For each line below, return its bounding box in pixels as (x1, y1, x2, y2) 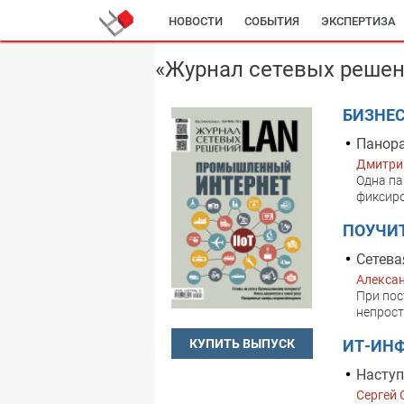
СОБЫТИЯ (244, 14, 299, 28)
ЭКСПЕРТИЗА (321, 14, 396, 28)
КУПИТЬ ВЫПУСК (189, 336, 295, 352)
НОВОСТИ (169, 14, 223, 28)
